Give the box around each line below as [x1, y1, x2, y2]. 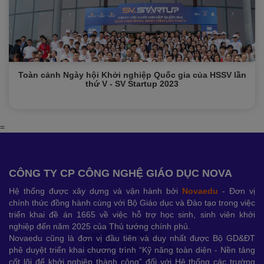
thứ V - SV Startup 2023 [85, 79, 179, 88]
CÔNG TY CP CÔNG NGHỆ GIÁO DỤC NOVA [9, 167, 232, 179]
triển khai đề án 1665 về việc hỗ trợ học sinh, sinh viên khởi [9, 210, 255, 219]
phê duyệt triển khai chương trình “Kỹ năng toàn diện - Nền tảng [9, 245, 255, 255]
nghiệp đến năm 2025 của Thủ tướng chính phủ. [9, 222, 190, 231]
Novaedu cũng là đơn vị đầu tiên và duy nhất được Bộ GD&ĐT [9, 233, 255, 243]
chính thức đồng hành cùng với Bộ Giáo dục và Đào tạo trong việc [9, 198, 255, 207]
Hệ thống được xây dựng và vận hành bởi [9, 186, 183, 196]
